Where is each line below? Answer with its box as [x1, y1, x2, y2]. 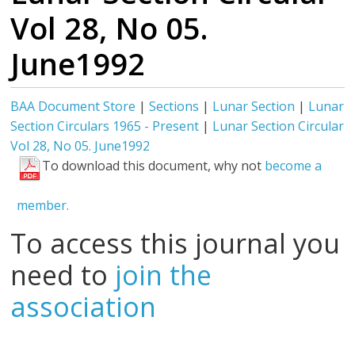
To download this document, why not [42, 157, 265, 174]
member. [17, 197, 70, 214]
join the [115, 257, 212, 293]
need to [10, 257, 116, 293]
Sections [149, 97, 200, 115]
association [10, 288, 157, 325]
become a [265, 157, 323, 174]
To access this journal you [10, 225, 341, 261]
